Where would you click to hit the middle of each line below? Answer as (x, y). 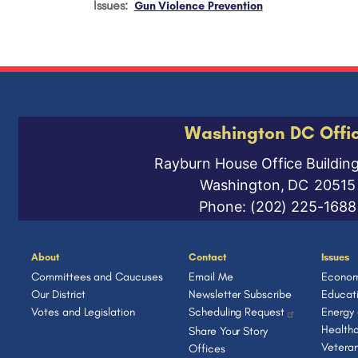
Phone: (225, 207)
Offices (207, 348)
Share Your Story (228, 330)
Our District (59, 294)
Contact (207, 257)
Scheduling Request (237, 312)
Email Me (211, 276)
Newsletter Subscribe (240, 294)
